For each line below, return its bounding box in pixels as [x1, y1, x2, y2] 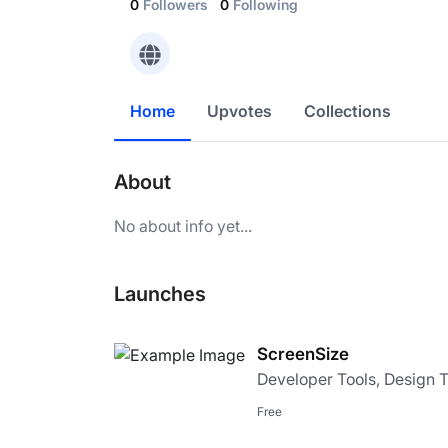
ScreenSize [257, 343, 349, 364]
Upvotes [207, 100, 272, 121]
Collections [304, 100, 391, 121]
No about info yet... [114, 215, 252, 236]
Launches [114, 281, 206, 306]
